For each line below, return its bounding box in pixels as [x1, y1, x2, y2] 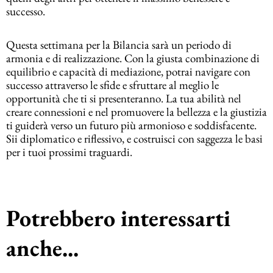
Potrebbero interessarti [6, 202, 230, 233]
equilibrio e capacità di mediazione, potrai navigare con [6, 64, 250, 80]
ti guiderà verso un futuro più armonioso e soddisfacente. [6, 118, 257, 133]
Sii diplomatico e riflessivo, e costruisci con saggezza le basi [6, 131, 263, 147]
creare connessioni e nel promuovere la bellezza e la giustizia [6, 104, 267, 120]
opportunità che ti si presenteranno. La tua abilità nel [6, 91, 241, 107]
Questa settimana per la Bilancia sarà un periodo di [6, 37, 232, 53]
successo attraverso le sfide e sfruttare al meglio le [6, 77, 219, 93]
